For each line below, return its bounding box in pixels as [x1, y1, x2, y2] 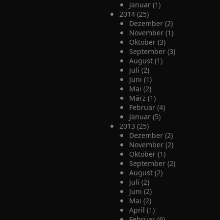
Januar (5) [129, 112, 161, 121]
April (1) [129, 205, 155, 215]
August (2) [129, 168, 163, 177]
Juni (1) [129, 75, 152, 84]
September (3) [129, 47, 175, 56]
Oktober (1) [129, 149, 165, 159]
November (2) [129, 140, 173, 149]
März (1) [129, 93, 156, 103]
